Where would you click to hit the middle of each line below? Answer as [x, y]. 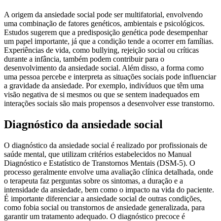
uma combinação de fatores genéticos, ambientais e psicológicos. [104, 23]
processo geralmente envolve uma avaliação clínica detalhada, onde [109, 172]
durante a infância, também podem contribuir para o [84, 59]
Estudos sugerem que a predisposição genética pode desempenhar [106, 32]
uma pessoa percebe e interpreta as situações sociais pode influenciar [110, 76]
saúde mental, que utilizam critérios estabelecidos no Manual [98, 154]
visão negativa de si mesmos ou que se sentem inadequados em [102, 94]
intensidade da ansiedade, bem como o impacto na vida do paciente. [109, 189]
